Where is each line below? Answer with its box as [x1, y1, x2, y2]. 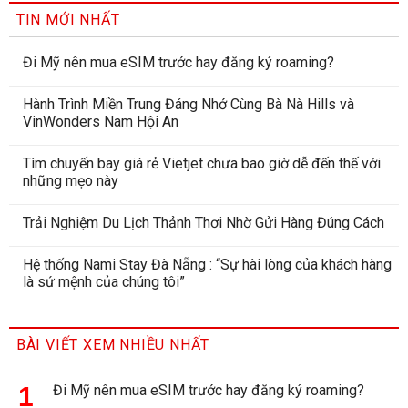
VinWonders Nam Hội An [22, 113, 178, 131]
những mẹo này [22, 172, 118, 190]
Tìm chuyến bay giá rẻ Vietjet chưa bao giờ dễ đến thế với [22, 155, 381, 173]
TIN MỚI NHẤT [15, 11, 120, 29]
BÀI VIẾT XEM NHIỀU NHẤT [15, 336, 210, 354]
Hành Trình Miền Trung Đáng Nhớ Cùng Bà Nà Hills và [22, 96, 354, 114]
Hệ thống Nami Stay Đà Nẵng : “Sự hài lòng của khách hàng [22, 256, 392, 274]
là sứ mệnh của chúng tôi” [22, 273, 185, 291]
